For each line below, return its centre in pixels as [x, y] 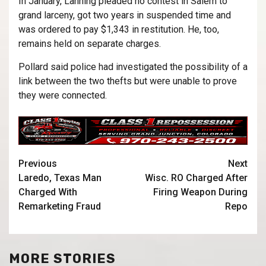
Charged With [48, 192]
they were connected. [63, 96]
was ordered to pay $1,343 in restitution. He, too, [119, 30]
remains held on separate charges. [90, 44]
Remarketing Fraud [60, 207]
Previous [38, 164]
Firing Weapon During [200, 192]
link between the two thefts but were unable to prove [128, 81]
